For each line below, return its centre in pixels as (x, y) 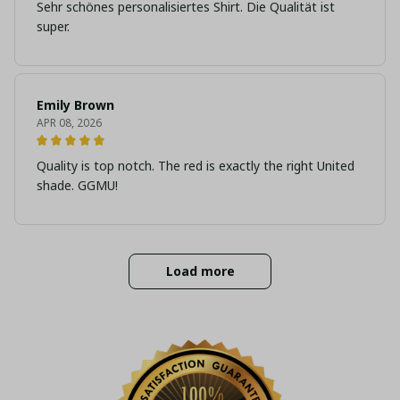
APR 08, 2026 (69, 122)
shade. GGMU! (77, 185)
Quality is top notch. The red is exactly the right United (196, 165)
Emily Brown (75, 104)
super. (53, 26)
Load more (200, 271)
